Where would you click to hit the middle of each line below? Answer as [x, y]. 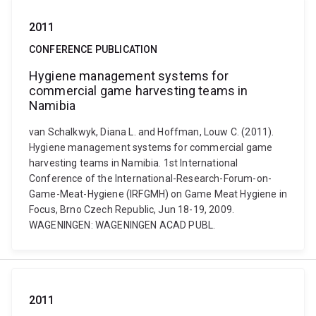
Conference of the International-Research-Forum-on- [151, 178]
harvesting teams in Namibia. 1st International [134, 163]
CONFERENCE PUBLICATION [93, 49]
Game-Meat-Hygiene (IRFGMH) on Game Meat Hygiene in [158, 194]
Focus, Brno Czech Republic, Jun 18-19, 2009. [132, 209]
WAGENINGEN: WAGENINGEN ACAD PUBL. [122, 225]
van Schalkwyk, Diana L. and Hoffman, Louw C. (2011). [152, 132]
